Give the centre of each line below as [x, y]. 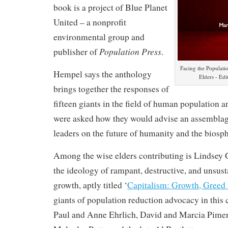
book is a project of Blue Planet [110, 7]
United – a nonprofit [90, 22]
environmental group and [99, 37]
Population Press [130, 51]
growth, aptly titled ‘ [90, 185]
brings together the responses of [111, 89]
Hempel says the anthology [103, 74]
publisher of [76, 51]
